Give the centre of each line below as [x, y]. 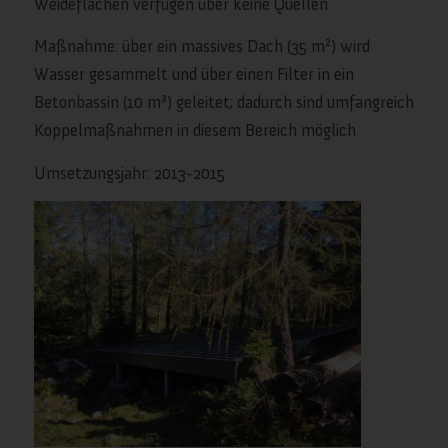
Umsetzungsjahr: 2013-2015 [129, 172]
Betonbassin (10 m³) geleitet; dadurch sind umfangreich [223, 102]
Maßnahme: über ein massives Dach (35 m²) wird [201, 46]
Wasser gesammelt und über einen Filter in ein [193, 74]
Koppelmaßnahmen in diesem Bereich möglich [194, 130]
